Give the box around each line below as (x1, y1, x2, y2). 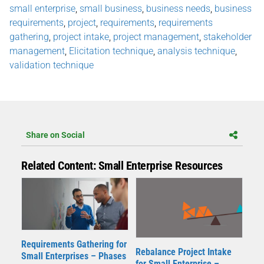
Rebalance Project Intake (136, 246, 232, 258)
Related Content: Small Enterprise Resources (21, 158, 223, 173)
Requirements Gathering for (21, 239, 127, 250)
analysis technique (157, 45, 235, 57)
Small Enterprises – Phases (21, 250, 126, 262)
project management (113, 31, 199, 42)
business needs (146, 2, 210, 14)
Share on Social (26, 130, 85, 140)
